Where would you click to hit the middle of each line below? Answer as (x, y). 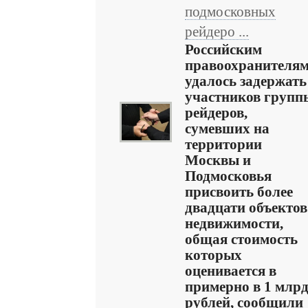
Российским (223, 49)
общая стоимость (241, 239)
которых (213, 255)
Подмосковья (228, 176)
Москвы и (218, 160)
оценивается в (231, 271)
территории (223, 144)
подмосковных (230, 12)
